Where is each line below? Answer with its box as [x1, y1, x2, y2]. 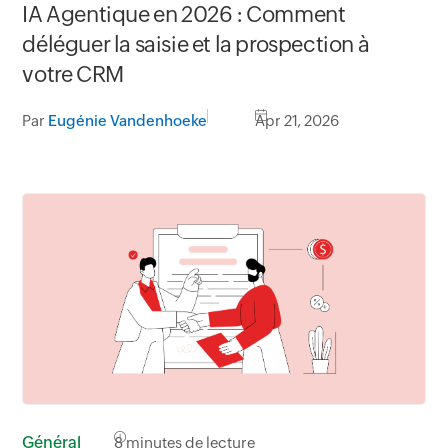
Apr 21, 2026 [255, 112, 340, 130]
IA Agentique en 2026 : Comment [22, 2, 346, 28]
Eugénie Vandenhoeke [48, 112, 208, 130]
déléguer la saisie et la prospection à [22, 32, 370, 58]
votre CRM [22, 62, 124, 88]
